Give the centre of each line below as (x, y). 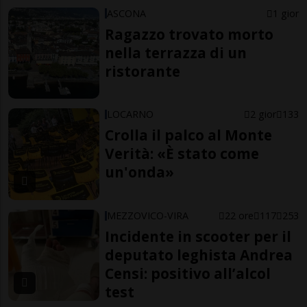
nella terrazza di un (176, 52)
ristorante (143, 71)
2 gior (263, 114)
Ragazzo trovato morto (189, 34)
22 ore (239, 215)
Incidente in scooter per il (198, 236)
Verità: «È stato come (182, 154)
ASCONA (127, 13)
